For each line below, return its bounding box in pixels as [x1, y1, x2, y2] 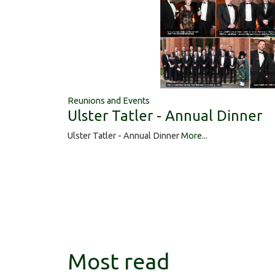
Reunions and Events [68, 96, 150, 106]
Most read [68, 248, 169, 274]
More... [181, 131, 207, 141]
